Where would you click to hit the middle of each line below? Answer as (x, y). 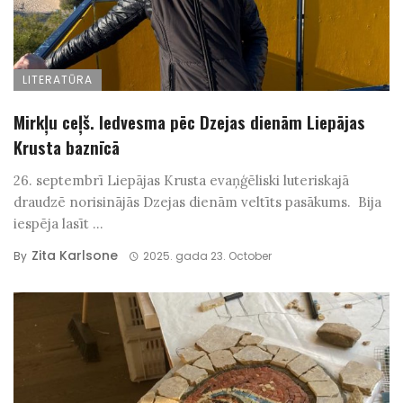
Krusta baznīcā (67, 147)
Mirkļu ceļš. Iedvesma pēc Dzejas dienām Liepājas (189, 122)
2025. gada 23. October (207, 256)
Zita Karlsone (75, 256)
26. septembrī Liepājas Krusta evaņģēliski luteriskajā (181, 181)
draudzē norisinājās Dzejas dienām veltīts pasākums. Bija (197, 202)
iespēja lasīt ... (58, 224)
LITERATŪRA (58, 80)
